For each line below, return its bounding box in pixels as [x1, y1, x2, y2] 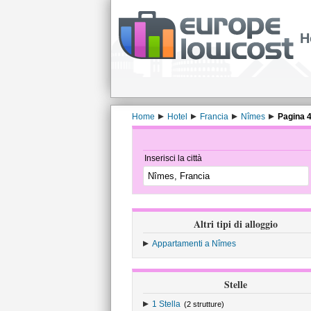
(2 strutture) [183, 300, 224, 308]
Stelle [224, 277, 247, 292]
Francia [199, 112, 228, 121]
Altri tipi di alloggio [194, 217, 278, 231]
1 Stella [151, 299, 180, 309]
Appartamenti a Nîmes [151, 239, 236, 249]
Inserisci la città [144, 153, 202, 163]
